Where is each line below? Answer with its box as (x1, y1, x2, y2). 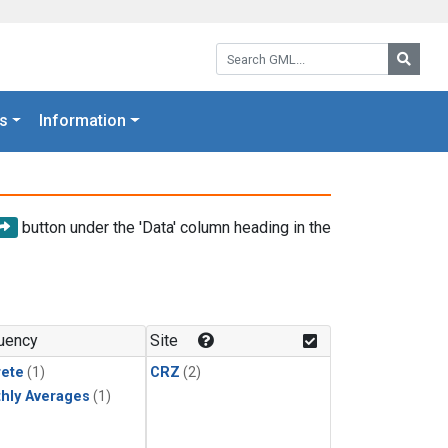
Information (39, 111, 127, 131)
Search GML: (215, 40, 303, 59)
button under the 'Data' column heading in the (18, 217, 331, 237)
